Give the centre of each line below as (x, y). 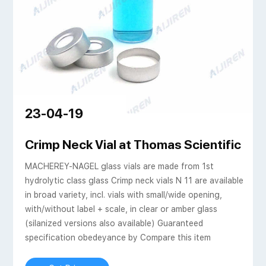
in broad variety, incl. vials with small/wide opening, (123, 195)
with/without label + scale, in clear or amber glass (121, 209)
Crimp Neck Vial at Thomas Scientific (133, 145)
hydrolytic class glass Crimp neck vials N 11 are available (134, 181)
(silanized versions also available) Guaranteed (114, 224)
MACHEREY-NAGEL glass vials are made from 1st (119, 167)
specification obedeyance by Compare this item (118, 238)
